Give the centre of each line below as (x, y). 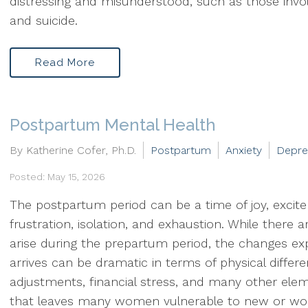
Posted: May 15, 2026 (57, 177)
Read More (65, 63)
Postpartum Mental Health (113, 125)
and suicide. (44, 20)
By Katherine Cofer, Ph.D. (73, 150)
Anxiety (244, 150)
